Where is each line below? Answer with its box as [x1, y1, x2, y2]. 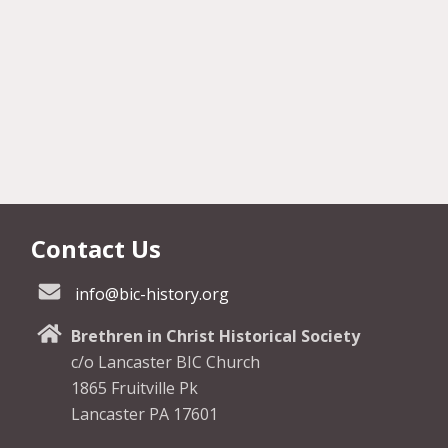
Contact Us [30, 231, 161, 265]
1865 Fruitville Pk [70, 376, 198, 399]
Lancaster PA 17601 [70, 402, 218, 425]
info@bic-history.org [74, 282, 229, 305]
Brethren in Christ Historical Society [70, 324, 360, 347]
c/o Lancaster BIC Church [70, 350, 260, 373]
